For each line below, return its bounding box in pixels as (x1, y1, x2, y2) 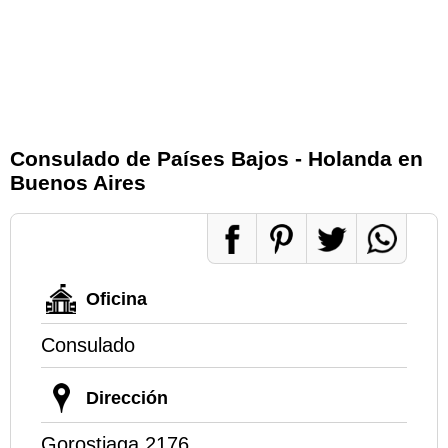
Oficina (86, 288, 147, 309)
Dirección (86, 387, 168, 408)
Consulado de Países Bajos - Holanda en (10, 147, 423, 171)
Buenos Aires (10, 171, 146, 195)
